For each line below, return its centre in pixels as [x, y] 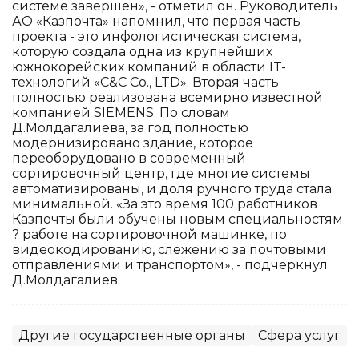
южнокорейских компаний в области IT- [149, 67]
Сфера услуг [299, 335]
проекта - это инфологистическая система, [156, 36]
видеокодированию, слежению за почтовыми [169, 249]
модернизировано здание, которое [133, 143]
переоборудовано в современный [129, 158]
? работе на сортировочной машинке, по [149, 234]
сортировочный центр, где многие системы [161, 173]
